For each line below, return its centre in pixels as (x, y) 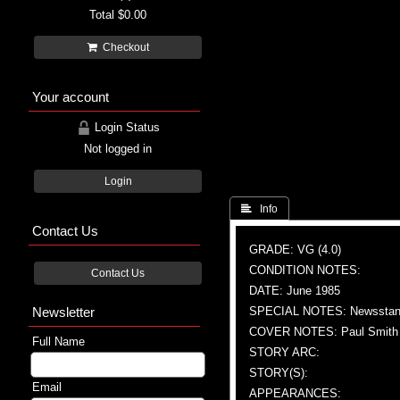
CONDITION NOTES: (305, 270)
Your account (71, 96)
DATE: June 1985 (295, 290)
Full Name (58, 341)
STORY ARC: (284, 352)
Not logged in (118, 148)
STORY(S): (279, 372)
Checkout (123, 47)
